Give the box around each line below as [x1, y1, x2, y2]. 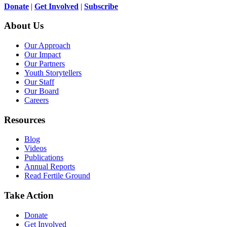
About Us [4, 20, 44, 31]
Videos [24, 144, 47, 153]
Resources [4, 114, 45, 125]
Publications [24, 153, 63, 162]
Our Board [24, 86, 59, 95]
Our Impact [24, 50, 61, 59]
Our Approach [24, 41, 70, 50]
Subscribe [84, 2, 118, 11]
